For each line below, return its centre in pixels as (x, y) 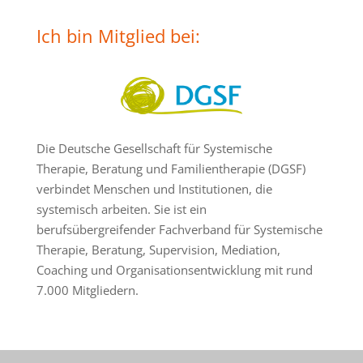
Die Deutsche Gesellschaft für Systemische (154, 149)
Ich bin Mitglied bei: (118, 36)
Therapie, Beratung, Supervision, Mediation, (158, 250)
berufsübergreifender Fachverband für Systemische (179, 230)
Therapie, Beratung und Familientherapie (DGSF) (171, 169)
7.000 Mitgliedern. (87, 290)
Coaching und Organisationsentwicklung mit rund (174, 270)
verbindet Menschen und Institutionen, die (154, 189)
